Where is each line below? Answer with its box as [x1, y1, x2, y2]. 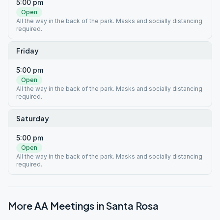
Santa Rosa [106, 199, 159, 212]
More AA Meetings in [8, 199, 106, 212]
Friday [16, 46, 39, 55]
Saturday [16, 114, 49, 123]
